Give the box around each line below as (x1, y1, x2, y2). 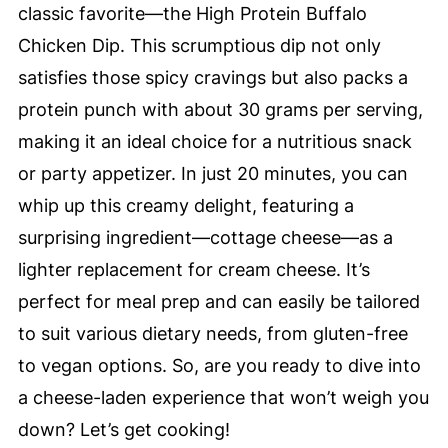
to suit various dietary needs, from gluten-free (17, 323, 408, 344)
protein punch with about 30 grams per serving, (17, 99, 423, 120)
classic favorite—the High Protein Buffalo (17, 3, 367, 24)
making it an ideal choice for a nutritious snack (17, 131, 412, 152)
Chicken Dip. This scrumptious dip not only (17, 35, 381, 56)
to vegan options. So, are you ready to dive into (17, 355, 421, 376)
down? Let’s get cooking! (17, 419, 230, 440)
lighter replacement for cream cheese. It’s (17, 259, 370, 280)
